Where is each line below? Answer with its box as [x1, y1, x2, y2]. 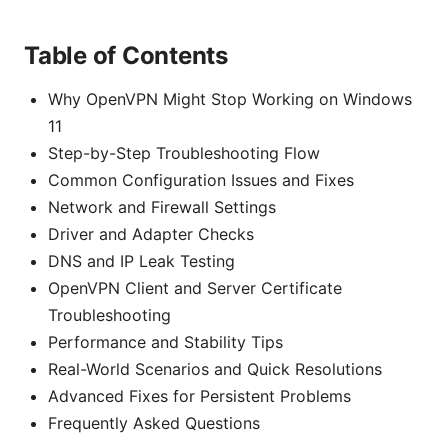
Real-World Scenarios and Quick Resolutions [48, 359, 382, 380]
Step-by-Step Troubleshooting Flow [48, 143, 320, 164]
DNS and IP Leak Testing [48, 251, 235, 272]
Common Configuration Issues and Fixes [48, 170, 354, 191]
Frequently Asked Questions [48, 413, 260, 434]
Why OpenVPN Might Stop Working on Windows [48, 89, 412, 110]
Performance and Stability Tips [48, 332, 283, 353]
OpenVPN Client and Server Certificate [48, 278, 342, 299]
